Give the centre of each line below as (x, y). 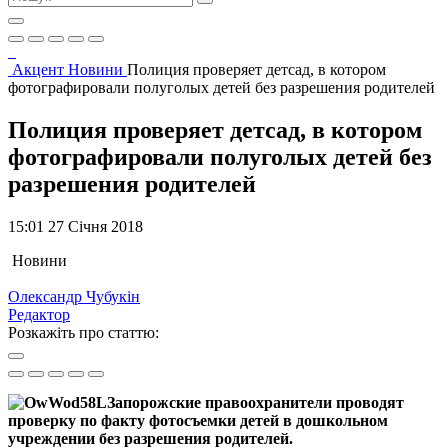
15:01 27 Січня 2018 (75, 226)
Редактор (39, 314)
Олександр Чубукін (74, 296)
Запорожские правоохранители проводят (255, 402)
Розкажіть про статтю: (83, 332)
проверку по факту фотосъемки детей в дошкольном (198, 420)
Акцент (40, 69)
